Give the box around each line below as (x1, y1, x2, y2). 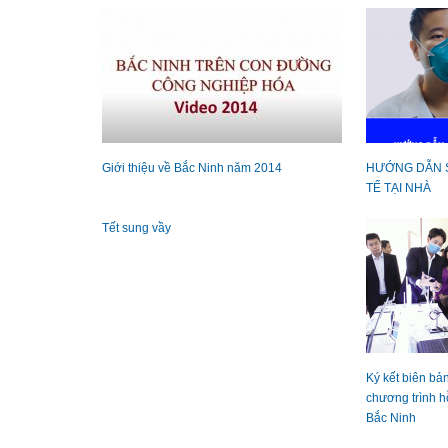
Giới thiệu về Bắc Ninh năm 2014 (102, 161, 282, 176)
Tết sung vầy (102, 221, 171, 236)
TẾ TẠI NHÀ (366, 181, 431, 196)
